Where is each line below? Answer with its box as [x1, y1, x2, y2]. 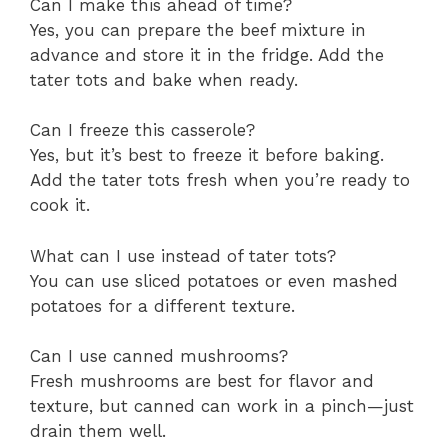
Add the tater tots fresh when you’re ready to [30, 170, 410, 191]
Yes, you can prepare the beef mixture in [30, 19, 366, 40]
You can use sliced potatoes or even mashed [30, 270, 398, 291]
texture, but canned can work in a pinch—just [30, 396, 414, 417]
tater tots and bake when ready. [30, 69, 298, 90]
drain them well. [30, 421, 166, 442]
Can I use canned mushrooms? [30, 346, 288, 367]
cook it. [30, 195, 90, 216]
